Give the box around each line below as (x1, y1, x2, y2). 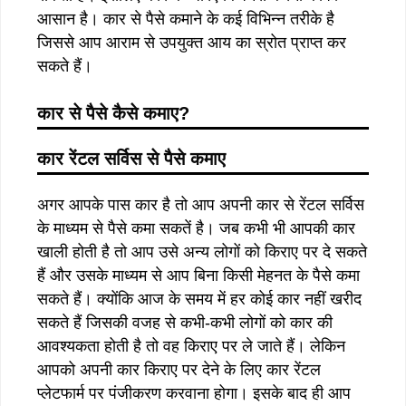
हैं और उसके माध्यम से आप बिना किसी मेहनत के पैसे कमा (37, 266, 360, 285)
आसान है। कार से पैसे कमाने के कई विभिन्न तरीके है (37, 9, 334, 28)
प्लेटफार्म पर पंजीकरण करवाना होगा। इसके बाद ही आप (37, 383, 351, 402)
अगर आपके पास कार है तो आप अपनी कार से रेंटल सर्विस (37, 195, 364, 214)
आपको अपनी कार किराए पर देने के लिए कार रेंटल (37, 360, 321, 379)
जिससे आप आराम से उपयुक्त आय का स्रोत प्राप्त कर (37, 33, 346, 52)
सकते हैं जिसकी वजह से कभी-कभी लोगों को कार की (37, 313, 333, 332)
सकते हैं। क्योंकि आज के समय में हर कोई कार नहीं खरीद (37, 289, 362, 308)
